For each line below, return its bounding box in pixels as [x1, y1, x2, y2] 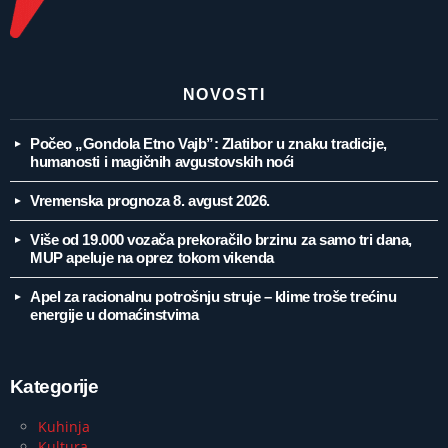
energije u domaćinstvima [30, 306, 199, 324]
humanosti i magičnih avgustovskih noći [30, 153, 294, 171]
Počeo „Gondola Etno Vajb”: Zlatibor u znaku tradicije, [30, 135, 387, 153]
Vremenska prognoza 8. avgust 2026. [30, 192, 270, 210]
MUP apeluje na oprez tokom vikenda [30, 249, 274, 267]
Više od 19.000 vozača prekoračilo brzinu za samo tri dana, [30, 231, 412, 249]
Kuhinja [38, 417, 90, 437]
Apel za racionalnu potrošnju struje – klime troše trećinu [30, 288, 397, 306]
